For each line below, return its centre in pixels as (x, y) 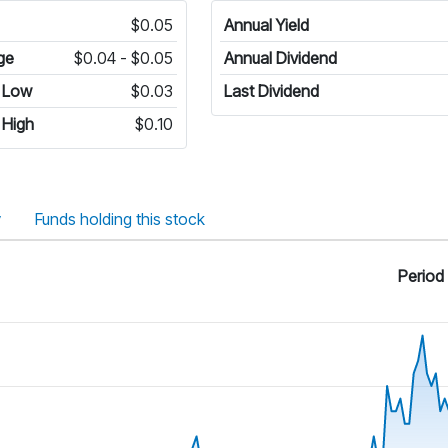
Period (421, 276)
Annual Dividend (280, 58)
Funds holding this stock (120, 219)
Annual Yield (266, 25)
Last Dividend (271, 91)
